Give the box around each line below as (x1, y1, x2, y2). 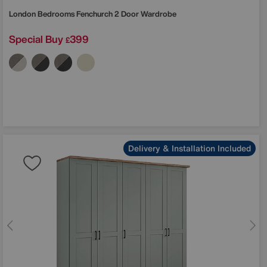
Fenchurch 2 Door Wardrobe (76, 8, 176, 20)
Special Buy (9, 31, 63, 46)
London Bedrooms (9, 8, 76, 20)
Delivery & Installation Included (128, 141, 251, 154)
